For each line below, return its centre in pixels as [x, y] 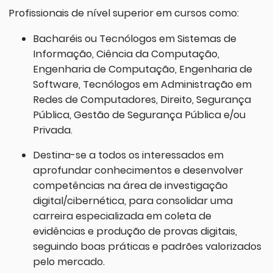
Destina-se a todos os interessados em [128, 155]
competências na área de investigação [130, 185]
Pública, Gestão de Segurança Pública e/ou [139, 115]
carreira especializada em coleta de [122, 216]
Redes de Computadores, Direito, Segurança [142, 99]
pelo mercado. [69, 261]
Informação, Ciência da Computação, [126, 54]
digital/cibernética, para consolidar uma [133, 200]
